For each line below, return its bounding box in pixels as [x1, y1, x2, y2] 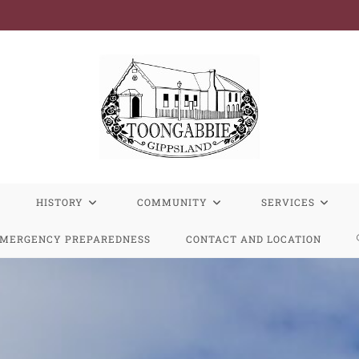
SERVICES [261, 196, 315, 208]
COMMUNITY [137, 196, 208, 208]
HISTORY [36, 196, 83, 208]
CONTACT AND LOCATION [186, 232, 321, 245]
